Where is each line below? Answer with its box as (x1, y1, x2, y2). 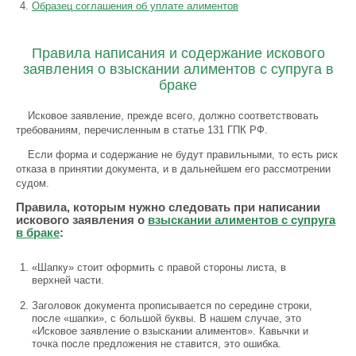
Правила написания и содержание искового (31, 45, 325, 61)
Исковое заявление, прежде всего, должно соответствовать (28, 110, 319, 122)
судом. (16, 177, 49, 189)
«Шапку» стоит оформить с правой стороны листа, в (32, 261, 286, 273)
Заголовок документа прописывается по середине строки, (32, 300, 312, 311)
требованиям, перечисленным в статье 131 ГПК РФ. (16, 124, 268, 136)
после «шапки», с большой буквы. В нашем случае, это (32, 312, 301, 324)
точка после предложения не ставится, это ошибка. (32, 338, 281, 350)
